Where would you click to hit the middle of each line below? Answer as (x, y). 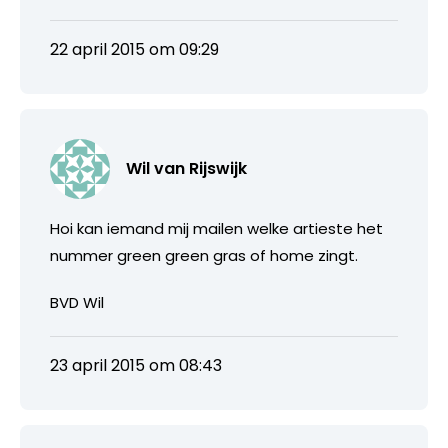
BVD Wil (77, 302)
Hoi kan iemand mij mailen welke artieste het (216, 228)
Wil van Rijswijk (186, 168)
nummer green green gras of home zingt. (204, 255)
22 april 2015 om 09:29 (134, 49)
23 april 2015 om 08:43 (136, 365)
